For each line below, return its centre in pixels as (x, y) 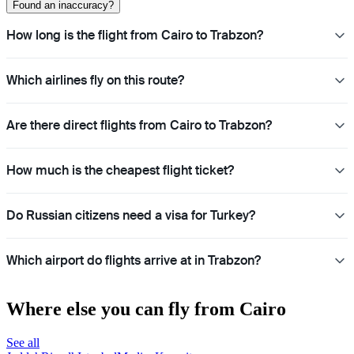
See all (23, 342)
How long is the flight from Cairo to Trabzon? (135, 36)
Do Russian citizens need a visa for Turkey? (131, 216)
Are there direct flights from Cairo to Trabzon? (139, 126)
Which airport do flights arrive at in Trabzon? (134, 261)
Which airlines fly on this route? (95, 81)
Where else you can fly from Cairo (146, 309)
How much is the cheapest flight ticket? (120, 171)
